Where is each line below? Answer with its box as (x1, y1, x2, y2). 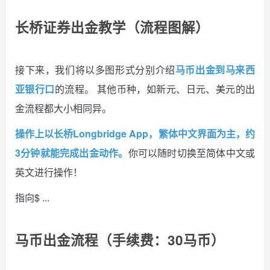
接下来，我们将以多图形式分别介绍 (15, 63, 175, 77)
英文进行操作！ (15, 165, 83, 180)
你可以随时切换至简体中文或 (128, 146, 255, 160)
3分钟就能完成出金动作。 (15, 146, 128, 160)
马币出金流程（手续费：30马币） (15, 230, 225, 250)
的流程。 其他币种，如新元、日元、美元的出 (54, 82, 256, 96)
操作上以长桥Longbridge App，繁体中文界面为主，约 (15, 127, 255, 141)
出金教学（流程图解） (71, 17, 209, 37)
